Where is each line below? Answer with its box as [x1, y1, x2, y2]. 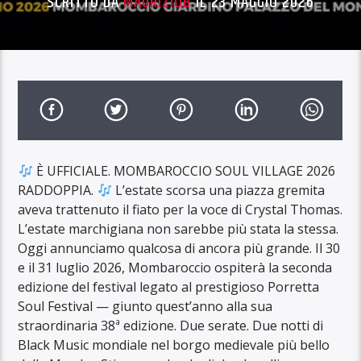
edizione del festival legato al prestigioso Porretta [18, 277, 320, 296]
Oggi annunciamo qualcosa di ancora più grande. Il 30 [18, 239, 341, 257]
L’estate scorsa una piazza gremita [111, 180, 325, 199]
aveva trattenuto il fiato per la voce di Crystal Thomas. [18, 200, 343, 218]
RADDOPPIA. [18, 180, 98, 199]
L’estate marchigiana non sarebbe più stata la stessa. [18, 219, 339, 238]
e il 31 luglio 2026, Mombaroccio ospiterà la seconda [18, 258, 333, 276]
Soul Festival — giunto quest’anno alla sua [18, 297, 273, 315]
